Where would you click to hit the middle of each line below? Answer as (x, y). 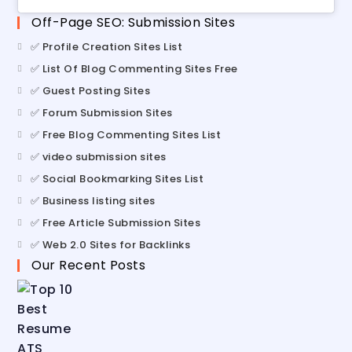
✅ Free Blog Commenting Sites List (126, 134)
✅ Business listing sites (93, 200)
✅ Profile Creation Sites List (106, 46)
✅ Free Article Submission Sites (115, 222)
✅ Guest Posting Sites (90, 90)
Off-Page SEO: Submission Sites (134, 22)
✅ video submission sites (98, 156)
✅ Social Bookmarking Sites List (117, 178)
